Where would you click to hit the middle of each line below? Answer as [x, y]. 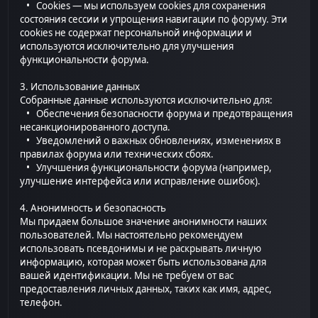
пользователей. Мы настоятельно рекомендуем [132, 235]
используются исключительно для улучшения [127, 46]
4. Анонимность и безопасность [93, 208]
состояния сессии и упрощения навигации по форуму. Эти [154, 20]
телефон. [42, 303]
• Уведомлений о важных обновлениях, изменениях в [151, 141]
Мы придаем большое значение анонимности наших [144, 222]
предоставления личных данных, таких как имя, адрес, [146, 289]
